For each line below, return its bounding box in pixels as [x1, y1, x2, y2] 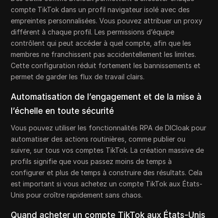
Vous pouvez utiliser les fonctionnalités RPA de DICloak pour [11, 124, 207, 132]
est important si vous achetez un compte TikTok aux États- [11, 180, 203, 188]
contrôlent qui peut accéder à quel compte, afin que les [11, 39, 192, 48]
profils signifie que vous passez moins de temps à [11, 157, 172, 166]
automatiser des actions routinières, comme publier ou [11, 135, 186, 144]
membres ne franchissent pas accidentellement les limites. [11, 50, 197, 59]
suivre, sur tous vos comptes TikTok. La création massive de [11, 146, 204, 155]
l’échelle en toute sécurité [11, 106, 114, 116]
